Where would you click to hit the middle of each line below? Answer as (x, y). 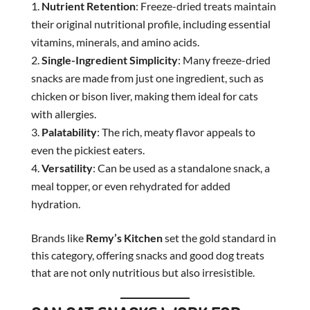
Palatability (69, 131)
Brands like (58, 237)
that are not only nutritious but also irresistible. (143, 272)
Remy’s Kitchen (124, 237)
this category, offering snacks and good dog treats (147, 255)
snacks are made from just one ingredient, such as (147, 77)
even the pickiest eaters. (88, 149)
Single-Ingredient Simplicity (109, 60)
